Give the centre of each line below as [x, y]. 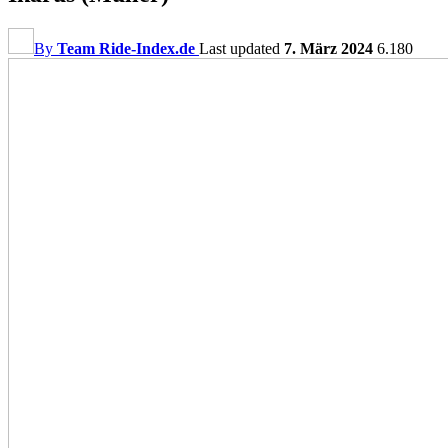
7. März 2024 [328, 48]
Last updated [241, 48]
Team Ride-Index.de [126, 48]
